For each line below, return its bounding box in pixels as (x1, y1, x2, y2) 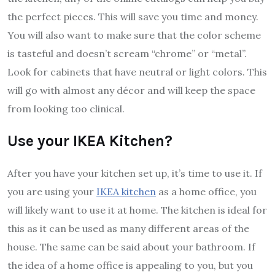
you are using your (7, 185, 96, 198)
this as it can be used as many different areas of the (7, 222, 249, 235)
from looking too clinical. (7, 103, 125, 115)
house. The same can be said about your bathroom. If (7, 241, 255, 254)
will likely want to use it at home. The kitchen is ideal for (7, 204, 267, 217)
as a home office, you (156, 185, 257, 198)
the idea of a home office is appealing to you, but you (7, 259, 253, 272)
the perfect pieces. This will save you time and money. (7, 10, 258, 23)
